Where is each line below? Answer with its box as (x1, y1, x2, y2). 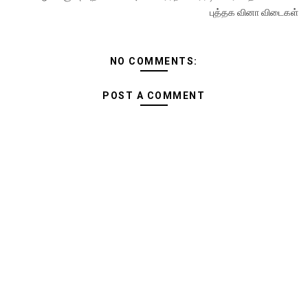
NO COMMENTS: (109, 56, 198, 67)
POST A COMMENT (102, 90, 206, 101)
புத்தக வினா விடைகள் (210, 7, 299, 18)
